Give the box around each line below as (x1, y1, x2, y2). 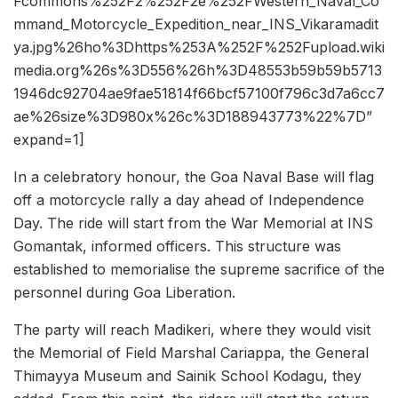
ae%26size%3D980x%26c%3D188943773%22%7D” (13, 107, 372, 126)
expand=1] (13, 131, 84, 149)
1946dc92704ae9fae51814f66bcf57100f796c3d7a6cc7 (13, 84, 385, 103)
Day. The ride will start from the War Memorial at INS (13, 214, 373, 233)
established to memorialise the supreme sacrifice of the (13, 260, 385, 279)
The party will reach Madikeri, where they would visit (13, 321, 370, 339)
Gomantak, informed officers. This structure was (13, 237, 341, 256)
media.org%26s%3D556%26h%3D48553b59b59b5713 (13, 61, 382, 80)
